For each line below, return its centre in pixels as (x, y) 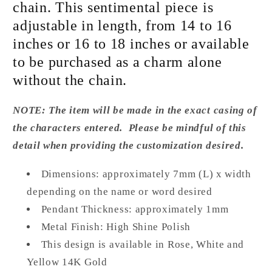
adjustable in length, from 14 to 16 (122, 26)
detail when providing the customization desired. (128, 146)
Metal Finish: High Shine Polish (116, 226)
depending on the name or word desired (120, 191)
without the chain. (70, 80)
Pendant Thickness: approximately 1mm (135, 209)
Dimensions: (72, 174)
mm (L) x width (215, 174)
